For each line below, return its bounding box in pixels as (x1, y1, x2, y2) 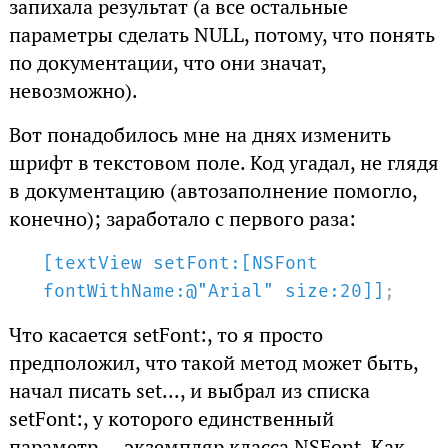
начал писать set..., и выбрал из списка (8, 378, 370, 405)
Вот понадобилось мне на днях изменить (8, 122, 391, 149)
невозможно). (8, 78, 138, 105)
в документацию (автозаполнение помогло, (8, 178, 417, 205)
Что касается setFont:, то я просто (8, 322, 323, 349)
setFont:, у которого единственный (8, 406, 334, 433)
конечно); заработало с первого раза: (8, 206, 356, 233)
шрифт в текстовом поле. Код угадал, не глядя (8, 150, 439, 177)
